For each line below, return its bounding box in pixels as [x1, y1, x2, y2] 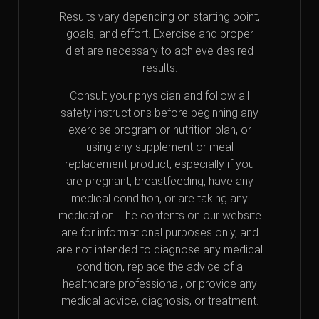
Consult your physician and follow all [70, 89, 249, 103]
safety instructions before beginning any [61, 106, 258, 120]
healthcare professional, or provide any [62, 277, 257, 291]
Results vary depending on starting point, [59, 10, 260, 24]
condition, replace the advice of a [76, 260, 243, 274]
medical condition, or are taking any [71, 192, 248, 206]
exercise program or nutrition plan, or [68, 123, 251, 137]
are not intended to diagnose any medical [56, 243, 263, 257]
